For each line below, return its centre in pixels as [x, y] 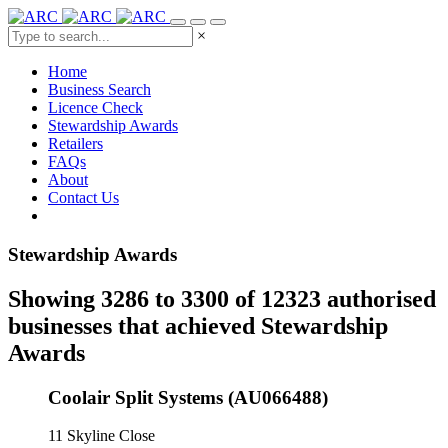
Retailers [75, 143]
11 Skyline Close [101, 436]
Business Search [99, 89]
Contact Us [83, 197]
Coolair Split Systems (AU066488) [188, 397]
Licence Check [95, 107]
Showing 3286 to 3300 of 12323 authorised [222, 298]
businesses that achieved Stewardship [198, 325]
